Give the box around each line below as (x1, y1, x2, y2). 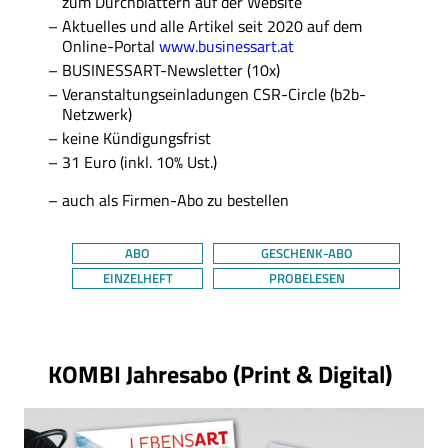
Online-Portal (62, 33, 159, 58)
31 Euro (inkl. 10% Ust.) (62, 149, 217, 174)
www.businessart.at (159, 33, 294, 58)
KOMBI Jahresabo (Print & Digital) (48, 355, 392, 392)
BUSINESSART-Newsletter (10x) (62, 57, 280, 82)
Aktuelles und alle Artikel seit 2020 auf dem (62, 13, 362, 38)
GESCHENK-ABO (260, 242, 353, 263)
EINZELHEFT (102, 267, 173, 288)
